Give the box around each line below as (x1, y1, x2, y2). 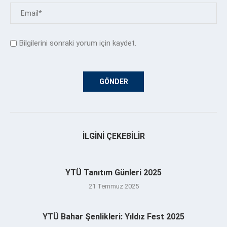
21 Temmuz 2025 (88, 182, 139, 191)
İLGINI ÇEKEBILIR (82, 131, 145, 141)
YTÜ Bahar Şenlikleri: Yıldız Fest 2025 (43, 212, 184, 222)
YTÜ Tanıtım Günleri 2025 (65, 168, 162, 178)
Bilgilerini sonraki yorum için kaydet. (19, 39, 136, 48)
